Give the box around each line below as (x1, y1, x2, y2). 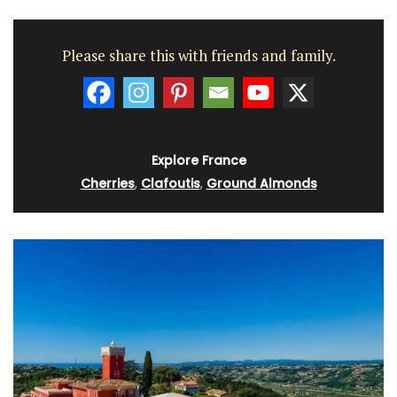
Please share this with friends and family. (61, 44, 336, 66)
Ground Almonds (206, 175, 317, 193)
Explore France (151, 152, 246, 170)
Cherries (80, 175, 135, 193)
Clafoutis (140, 175, 200, 193)
